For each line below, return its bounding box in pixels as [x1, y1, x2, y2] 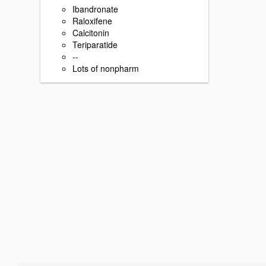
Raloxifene [72, 14, 112, 27]
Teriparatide [72, 38, 118, 50]
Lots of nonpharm [72, 62, 139, 74]
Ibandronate [72, 2, 118, 15]
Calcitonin [72, 26, 109, 39]
